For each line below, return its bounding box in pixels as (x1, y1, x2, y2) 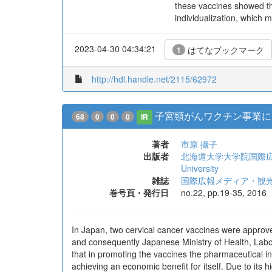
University (181, 162, 219, 174)
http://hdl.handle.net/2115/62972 (92, 73, 217, 85)
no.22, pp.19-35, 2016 (181, 186, 267, 199)
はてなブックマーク (185, 44, 264, 56)
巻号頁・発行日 (109, 186, 169, 199)
